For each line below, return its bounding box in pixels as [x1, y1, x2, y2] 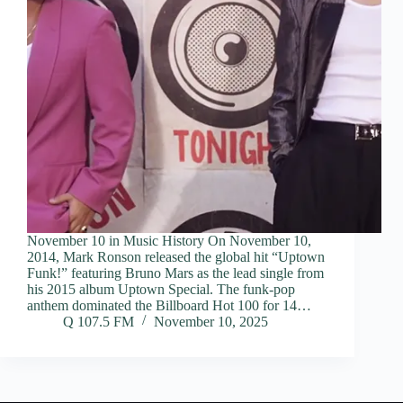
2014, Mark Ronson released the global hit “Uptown [27, 249, 325, 265]
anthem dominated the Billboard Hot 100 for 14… [27, 298, 311, 314]
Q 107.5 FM [63, 314, 134, 330]
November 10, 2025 [154, 314, 268, 330]
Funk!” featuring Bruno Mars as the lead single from [27, 265, 324, 282]
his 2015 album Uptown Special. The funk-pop [27, 282, 295, 298]
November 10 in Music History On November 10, [27, 233, 311, 249]
